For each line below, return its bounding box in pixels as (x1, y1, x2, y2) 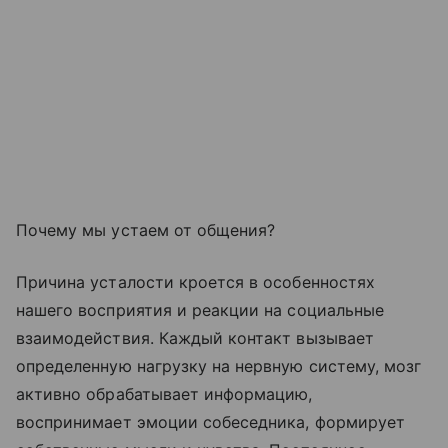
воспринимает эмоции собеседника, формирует (16, 411, 406, 432)
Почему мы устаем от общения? (16, 219, 276, 240)
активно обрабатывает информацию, (16, 383, 313, 404)
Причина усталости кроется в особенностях (16, 271, 375, 292)
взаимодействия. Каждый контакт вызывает (16, 327, 374, 348)
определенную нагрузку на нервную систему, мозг (16, 355, 422, 376)
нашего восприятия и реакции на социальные (16, 299, 384, 320)
